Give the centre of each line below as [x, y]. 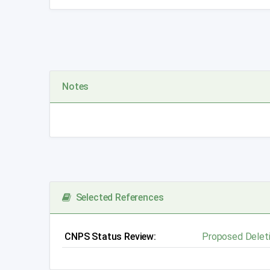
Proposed [224, 237]
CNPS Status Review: [110, 237]
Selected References [117, 198]
